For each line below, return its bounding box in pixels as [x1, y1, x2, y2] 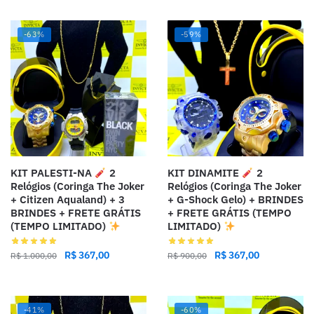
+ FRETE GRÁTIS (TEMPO [168, 206, 292, 220]
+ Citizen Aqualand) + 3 [11, 193, 125, 207]
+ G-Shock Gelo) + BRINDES [168, 193, 303, 207]
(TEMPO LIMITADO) [11, 219, 109, 233]
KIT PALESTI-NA [11, 166, 95, 180]
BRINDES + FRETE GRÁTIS [11, 206, 141, 220]
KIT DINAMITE [168, 166, 242, 180]
